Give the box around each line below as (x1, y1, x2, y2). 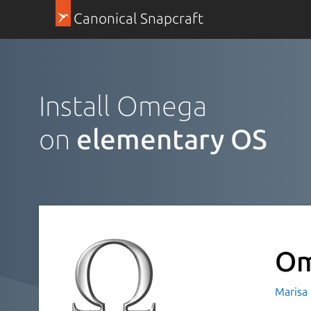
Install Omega (39, 90, 207, 121)
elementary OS (76, 123, 267, 155)
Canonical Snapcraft (73, 10, 203, 26)
